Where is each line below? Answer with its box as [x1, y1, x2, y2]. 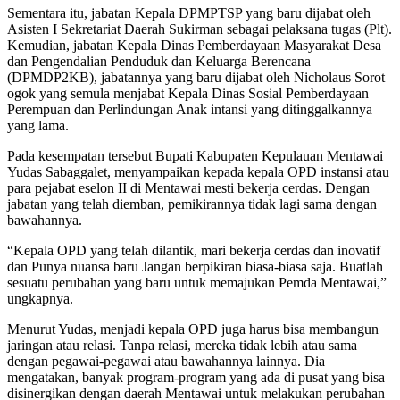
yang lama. [7, 117, 69, 133]
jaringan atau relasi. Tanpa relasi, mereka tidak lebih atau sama [7, 337, 357, 353]
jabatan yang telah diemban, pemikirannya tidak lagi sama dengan [7, 196, 377, 212]
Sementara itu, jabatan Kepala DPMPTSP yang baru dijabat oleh [7, 4, 371, 21]
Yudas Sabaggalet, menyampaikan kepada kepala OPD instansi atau [7, 163, 389, 179]
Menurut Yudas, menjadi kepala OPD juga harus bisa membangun [7, 321, 379, 337]
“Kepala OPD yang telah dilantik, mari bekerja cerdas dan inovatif [7, 242, 380, 258]
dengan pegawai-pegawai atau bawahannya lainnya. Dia [7, 353, 325, 369]
